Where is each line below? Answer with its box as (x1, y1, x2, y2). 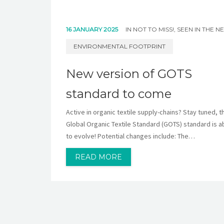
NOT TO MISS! (133, 25, 174, 33)
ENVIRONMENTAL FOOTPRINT (73, 42, 165, 50)
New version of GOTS (66, 66, 192, 81)
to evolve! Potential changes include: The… (66, 131, 195, 140)
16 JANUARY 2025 (66, 25, 119, 33)
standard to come (66, 86, 171, 101)
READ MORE (75, 152, 122, 161)
